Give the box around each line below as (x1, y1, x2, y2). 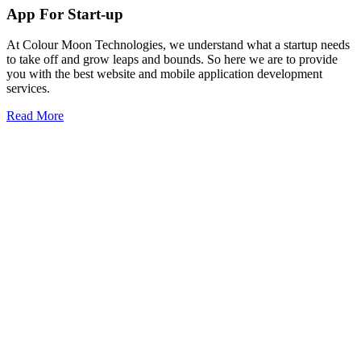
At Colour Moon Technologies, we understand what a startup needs (6, 38, 350, 52)
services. (6, 81, 50, 96)
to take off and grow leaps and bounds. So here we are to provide (6, 52, 338, 67)
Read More (6, 109, 64, 123)
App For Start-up (6, 5, 123, 23)
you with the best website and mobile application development (6, 67, 322, 81)
